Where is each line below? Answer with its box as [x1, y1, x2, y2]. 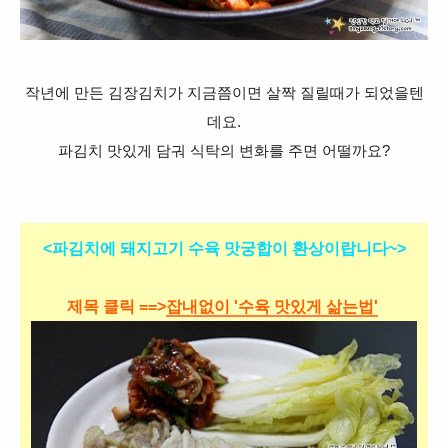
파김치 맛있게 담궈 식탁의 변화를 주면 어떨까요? [58, 143, 390, 160]
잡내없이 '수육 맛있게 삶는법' [165, 298, 378, 316]
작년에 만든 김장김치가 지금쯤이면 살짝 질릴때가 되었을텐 [24, 85, 424, 102]
